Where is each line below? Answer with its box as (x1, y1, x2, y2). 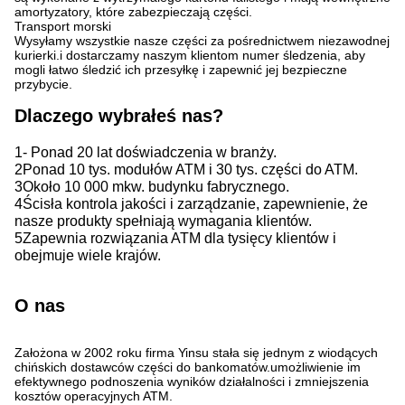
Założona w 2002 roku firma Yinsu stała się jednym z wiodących (14, 345, 378, 360)
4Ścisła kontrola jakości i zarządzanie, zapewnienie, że (14, 195, 368, 212)
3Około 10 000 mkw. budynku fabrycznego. (14, 178, 289, 194)
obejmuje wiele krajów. (14, 247, 161, 263)
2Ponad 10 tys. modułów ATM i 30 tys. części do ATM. (14, 161, 358, 177)
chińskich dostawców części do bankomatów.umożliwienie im (14, 360, 361, 374)
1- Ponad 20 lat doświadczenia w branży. (14, 144, 277, 160)
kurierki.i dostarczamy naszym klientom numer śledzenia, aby (14, 48, 365, 62)
